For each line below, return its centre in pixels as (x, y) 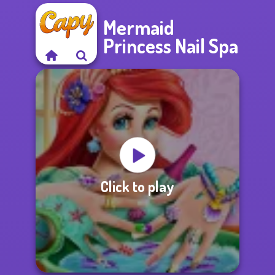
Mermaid (139, 27)
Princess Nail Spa (171, 46)
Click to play (137, 186)
